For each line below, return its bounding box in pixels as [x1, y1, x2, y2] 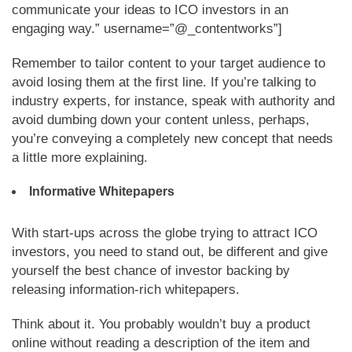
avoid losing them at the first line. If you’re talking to [12, 75, 316, 90]
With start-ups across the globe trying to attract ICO [12, 225, 317, 240]
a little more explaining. [12, 150, 148, 165]
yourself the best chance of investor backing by [12, 263, 290, 278]
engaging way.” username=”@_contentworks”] [12, 21, 282, 36]
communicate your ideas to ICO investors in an [12, 2, 288, 17]
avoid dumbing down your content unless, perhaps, [12, 112, 310, 127]
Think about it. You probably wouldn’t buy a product [12, 317, 310, 332]
